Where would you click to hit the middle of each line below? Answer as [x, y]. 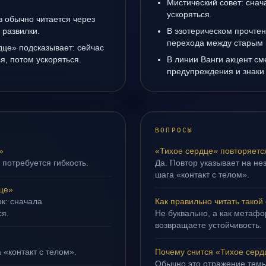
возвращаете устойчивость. [208, 225]
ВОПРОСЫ [174, 130]
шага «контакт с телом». [202, 175]
